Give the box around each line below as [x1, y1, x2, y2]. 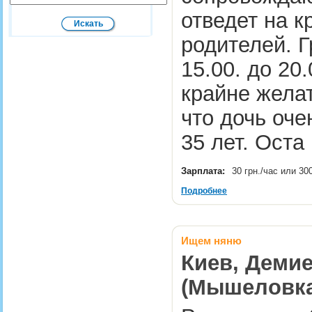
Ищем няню [181, 235, 242, 247]
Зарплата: [181, 166, 225, 176]
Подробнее [181, 186, 227, 196]
